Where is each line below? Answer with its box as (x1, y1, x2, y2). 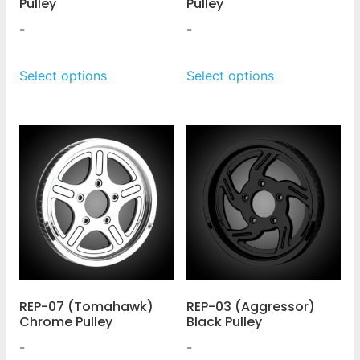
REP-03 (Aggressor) (186, 297, 315, 316)
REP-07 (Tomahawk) (19, 297, 153, 316)
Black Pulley (186, 312, 262, 331)
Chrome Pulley (19, 312, 112, 331)
